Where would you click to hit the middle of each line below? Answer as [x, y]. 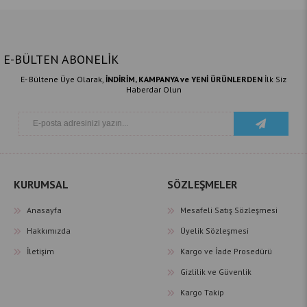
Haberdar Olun [153, 89]
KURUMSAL [41, 184]
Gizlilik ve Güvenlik [216, 271]
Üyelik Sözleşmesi [214, 230]
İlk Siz [274, 79]
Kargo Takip [202, 292]
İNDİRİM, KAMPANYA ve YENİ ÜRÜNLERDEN [184, 79]
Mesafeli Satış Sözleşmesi [229, 210]
